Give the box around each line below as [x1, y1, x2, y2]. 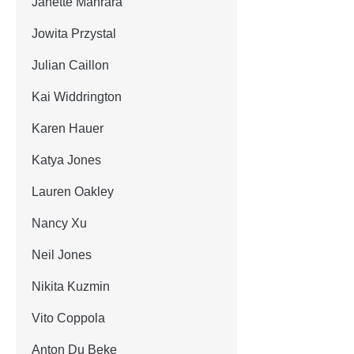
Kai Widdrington [32, 89, 122, 104]
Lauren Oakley [32, 184, 114, 198]
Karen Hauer [32, 121, 104, 135]
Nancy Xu [32, 216, 87, 230]
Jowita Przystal [32, 26, 116, 40]
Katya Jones [32, 153, 101, 167]
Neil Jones [32, 247, 92, 262]
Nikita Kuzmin [32, 279, 110, 293]
